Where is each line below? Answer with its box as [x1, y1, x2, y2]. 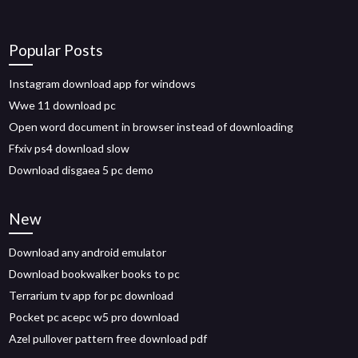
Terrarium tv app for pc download [9, 288, 174, 302]
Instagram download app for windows [9, 77, 197, 90]
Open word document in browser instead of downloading [9, 120, 294, 133]
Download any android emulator [9, 245, 167, 259]
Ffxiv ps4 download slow [9, 141, 130, 155]
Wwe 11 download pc [9, 98, 117, 112]
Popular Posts [9, 41, 104, 59]
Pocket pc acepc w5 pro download [9, 310, 180, 324]
